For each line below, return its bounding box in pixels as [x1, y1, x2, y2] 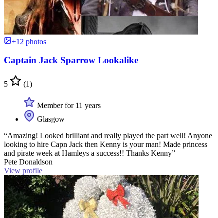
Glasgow [35, 115, 65, 123]
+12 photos [12, 37, 46, 46]
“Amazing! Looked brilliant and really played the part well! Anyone [4, 131, 212, 140]
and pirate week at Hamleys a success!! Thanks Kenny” [4, 149, 175, 157]
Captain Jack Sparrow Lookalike [4, 55, 138, 66]
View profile [4, 166, 42, 175]
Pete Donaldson [4, 158, 53, 166]
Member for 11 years [35, 101, 101, 109]
